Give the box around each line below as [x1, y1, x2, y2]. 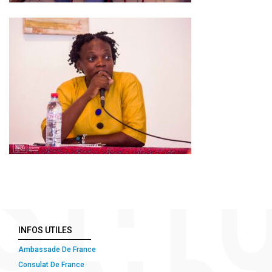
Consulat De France [18, 260, 86, 269]
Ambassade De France [18, 245, 96, 254]
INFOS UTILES [18, 225, 72, 235]
